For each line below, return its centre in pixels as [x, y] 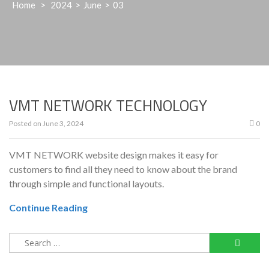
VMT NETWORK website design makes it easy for [114, 155]
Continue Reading [48, 208]
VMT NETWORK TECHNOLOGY [108, 106]
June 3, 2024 [63, 124]
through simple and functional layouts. [86, 184]
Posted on [26, 124]
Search [22, 240]
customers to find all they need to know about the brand [123, 169]
